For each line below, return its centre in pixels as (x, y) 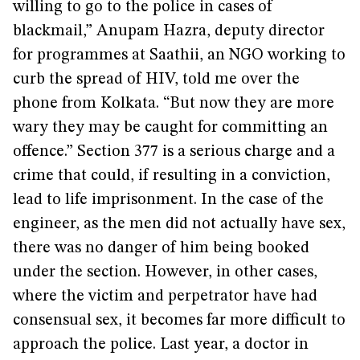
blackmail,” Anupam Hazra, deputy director (169, 31)
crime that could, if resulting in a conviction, (172, 176)
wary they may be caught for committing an (170, 128)
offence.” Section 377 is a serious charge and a (174, 152)
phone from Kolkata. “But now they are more (174, 104)
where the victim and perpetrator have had (165, 297)
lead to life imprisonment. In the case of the (168, 200)
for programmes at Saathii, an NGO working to (179, 55)
